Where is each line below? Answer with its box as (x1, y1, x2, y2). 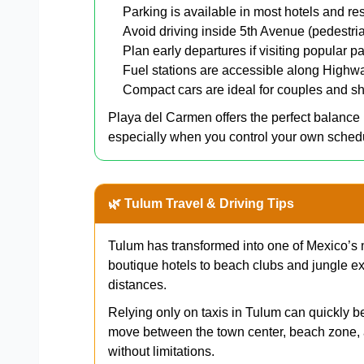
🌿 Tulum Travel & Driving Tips (108, 196, 294, 210)
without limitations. (108, 344, 214, 358)
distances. (108, 277, 167, 292)
